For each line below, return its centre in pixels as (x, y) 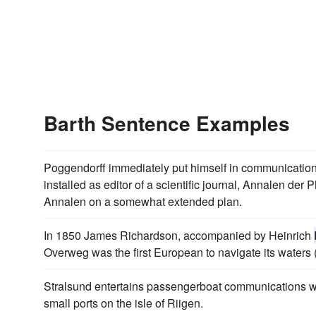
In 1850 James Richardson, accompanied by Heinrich (179, 235)
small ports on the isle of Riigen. (123, 303)
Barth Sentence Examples (167, 123)
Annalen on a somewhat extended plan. (143, 201)
